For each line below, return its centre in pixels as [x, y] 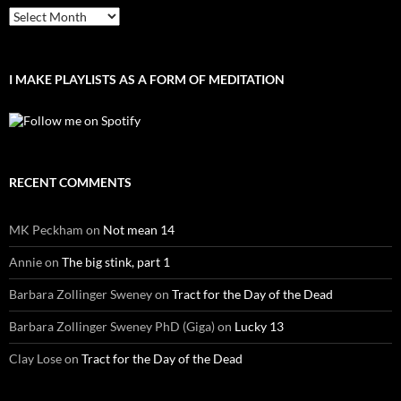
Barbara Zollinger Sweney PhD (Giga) [112, 327]
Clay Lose [35, 359]
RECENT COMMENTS [70, 183]
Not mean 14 [139, 230]
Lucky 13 [259, 327]
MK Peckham [46, 230]
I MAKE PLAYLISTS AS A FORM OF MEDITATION [147, 79]
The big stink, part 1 [116, 262]
